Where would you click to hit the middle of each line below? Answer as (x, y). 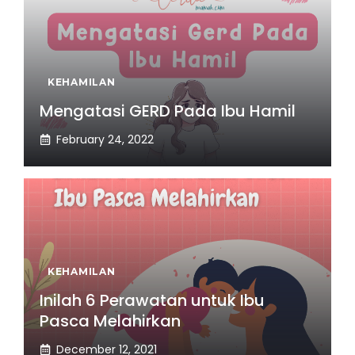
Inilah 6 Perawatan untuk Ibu (152, 300)
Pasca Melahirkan (110, 321)
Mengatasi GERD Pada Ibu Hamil (168, 111)
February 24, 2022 (105, 139)
